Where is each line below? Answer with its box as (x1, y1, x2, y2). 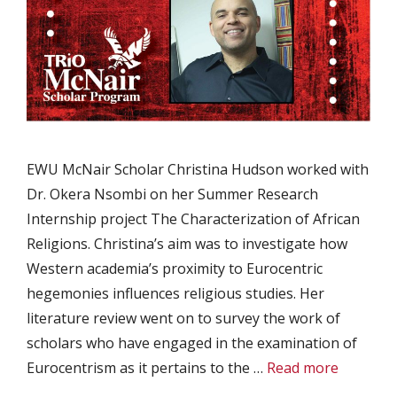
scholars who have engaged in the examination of (27, 333, 357, 353)
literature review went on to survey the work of (27, 308, 340, 328)
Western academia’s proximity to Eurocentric (27, 259, 323, 278)
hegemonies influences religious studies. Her (27, 284, 324, 303)
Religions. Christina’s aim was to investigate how (27, 234, 347, 253)
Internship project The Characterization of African (27, 209, 360, 229)
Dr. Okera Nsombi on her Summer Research (27, 184, 318, 204)
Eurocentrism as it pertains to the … (27, 358, 267, 378)
